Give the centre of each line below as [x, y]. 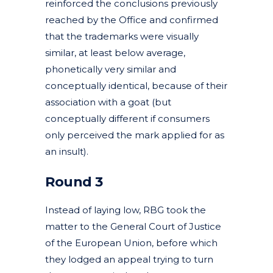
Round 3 [74, 182]
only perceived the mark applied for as [135, 135]
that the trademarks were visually [122, 36]
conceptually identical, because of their [136, 85]
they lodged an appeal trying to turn [129, 259]
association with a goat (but [108, 102]
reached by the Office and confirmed [132, 19]
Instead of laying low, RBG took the [126, 210]
